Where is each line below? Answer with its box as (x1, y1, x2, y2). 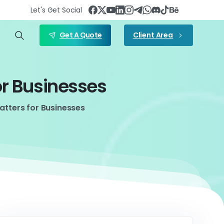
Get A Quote (59, 30, 102, 40)
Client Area (132, 30, 173, 40)
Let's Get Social (30, 5, 82, 15)
